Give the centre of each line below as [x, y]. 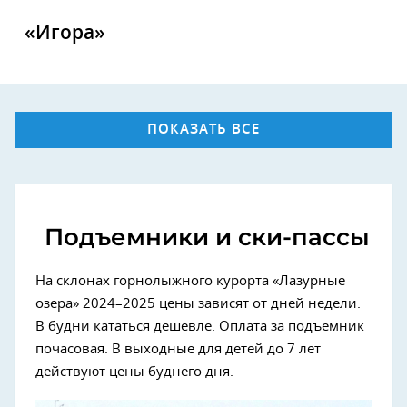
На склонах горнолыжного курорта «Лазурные [190, 281]
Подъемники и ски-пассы [203, 237]
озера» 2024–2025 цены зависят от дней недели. [198, 304]
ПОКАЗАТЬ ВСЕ [203, 129]
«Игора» [65, 33]
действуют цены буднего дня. [134, 372]
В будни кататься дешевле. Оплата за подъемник [200, 327]
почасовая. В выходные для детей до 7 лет [178, 349]
